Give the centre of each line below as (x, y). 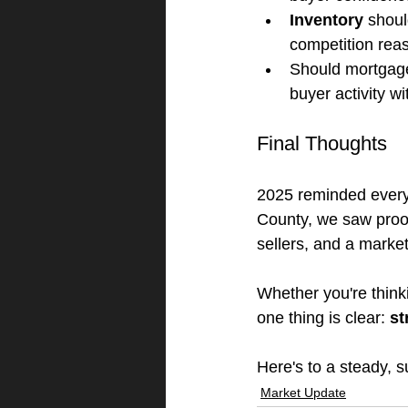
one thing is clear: (323, 318)
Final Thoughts (322, 143)
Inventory (326, 20)
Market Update (303, 393)
